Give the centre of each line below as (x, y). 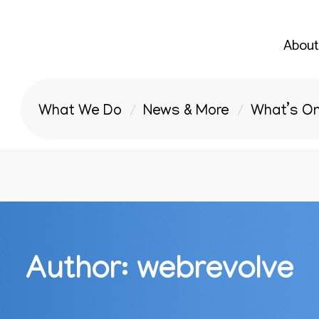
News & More (186, 112)
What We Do (80, 112)
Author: (81, 273)
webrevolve (215, 273)
